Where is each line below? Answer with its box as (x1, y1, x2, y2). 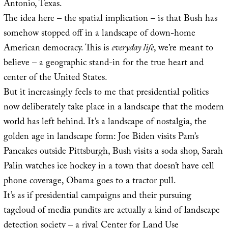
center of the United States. (3, 70, 107, 87)
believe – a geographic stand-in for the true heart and (3, 55, 204, 72)
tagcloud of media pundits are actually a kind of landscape (3, 203, 220, 219)
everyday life (111, 41, 154, 57)
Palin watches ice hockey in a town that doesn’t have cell (3, 159, 214, 175)
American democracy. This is (3, 41, 111, 57)
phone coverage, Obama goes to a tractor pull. (3, 174, 176, 190)
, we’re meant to (153, 41, 213, 57)
